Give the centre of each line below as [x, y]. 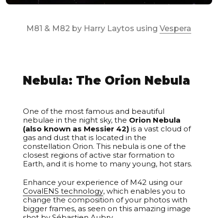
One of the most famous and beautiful [94, 111]
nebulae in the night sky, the [76, 120]
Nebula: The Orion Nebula [107, 80]
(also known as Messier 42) [76, 128]
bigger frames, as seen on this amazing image [107, 208]
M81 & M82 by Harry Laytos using [93, 28]
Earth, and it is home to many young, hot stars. [108, 163]
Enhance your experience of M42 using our [103, 182]
